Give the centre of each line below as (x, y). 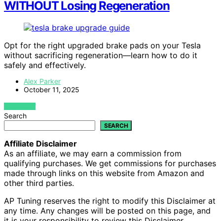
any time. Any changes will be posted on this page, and (107, 211)
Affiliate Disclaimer (40, 144)
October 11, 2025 (52, 90)
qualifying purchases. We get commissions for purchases (110, 163)
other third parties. (39, 183)
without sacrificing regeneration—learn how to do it (101, 55)
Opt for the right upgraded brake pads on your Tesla (102, 45)
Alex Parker (42, 81)
